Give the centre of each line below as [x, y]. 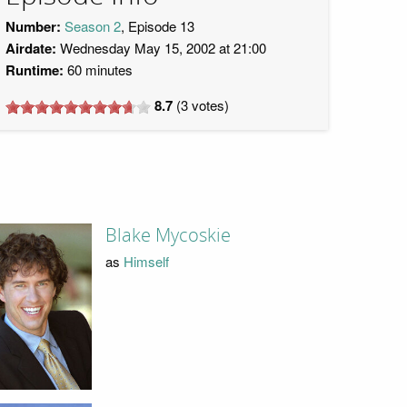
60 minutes [98, 69]
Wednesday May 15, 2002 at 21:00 [161, 48]
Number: [33, 26]
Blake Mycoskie [168, 236]
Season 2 [93, 26]
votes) [208, 105]
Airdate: [31, 48]
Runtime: [35, 70]
